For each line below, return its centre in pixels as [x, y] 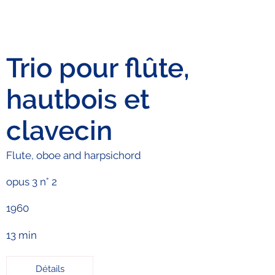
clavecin [60, 130]
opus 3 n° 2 [32, 181]
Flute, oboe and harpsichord [74, 155]
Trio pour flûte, [98, 68]
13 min [22, 235]
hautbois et [78, 99]
